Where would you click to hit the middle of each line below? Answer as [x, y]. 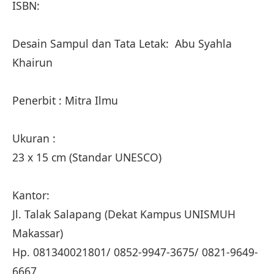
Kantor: [34, 195]
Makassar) [39, 233]
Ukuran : [35, 138]
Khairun [34, 62]
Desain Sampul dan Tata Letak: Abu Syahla [122, 43]
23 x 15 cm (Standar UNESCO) [88, 157]
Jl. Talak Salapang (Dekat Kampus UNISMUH [124, 214]
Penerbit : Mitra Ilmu [67, 100]
